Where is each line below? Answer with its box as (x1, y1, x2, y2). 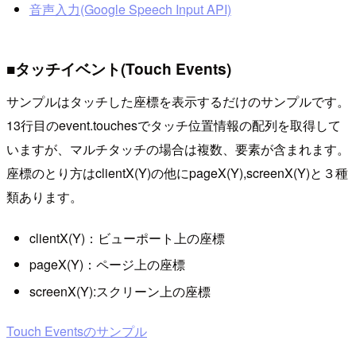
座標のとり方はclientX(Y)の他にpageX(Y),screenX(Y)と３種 (6, 164, 348, 183)
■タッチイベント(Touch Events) (6, 56, 231, 79)
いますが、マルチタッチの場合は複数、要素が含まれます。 (6, 140, 350, 159)
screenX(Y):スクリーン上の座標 (29, 281, 211, 300)
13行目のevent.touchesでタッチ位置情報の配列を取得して (6, 116, 341, 135)
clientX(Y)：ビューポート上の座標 (29, 228, 225, 247)
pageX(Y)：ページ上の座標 (29, 255, 185, 274)
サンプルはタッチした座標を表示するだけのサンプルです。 (6, 92, 350, 111)
